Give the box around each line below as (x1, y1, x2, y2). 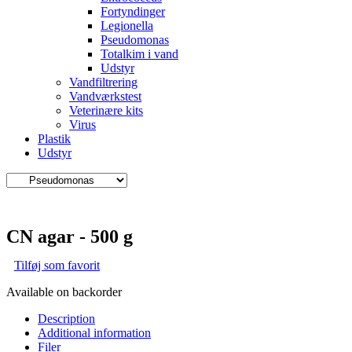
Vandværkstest (69, 90, 141, 103)
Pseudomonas (101, 33, 169, 46)
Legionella (101, 19, 153, 32)
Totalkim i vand (101, 47, 178, 60)
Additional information (38, 326, 151, 339)
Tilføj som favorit (14, 258, 100, 272)
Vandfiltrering (69, 75, 137, 89)
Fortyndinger (101, 5, 165, 18)
